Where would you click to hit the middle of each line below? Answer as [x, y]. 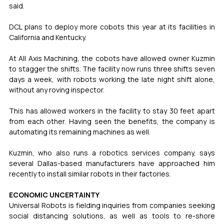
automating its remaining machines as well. [80, 131]
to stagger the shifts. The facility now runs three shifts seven [112, 68]
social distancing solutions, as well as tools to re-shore [112, 215]
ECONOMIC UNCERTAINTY [54, 194]
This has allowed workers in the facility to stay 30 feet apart [112, 110]
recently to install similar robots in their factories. [90, 173]
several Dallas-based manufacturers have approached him [112, 163]
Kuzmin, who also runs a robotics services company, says [112, 152]
